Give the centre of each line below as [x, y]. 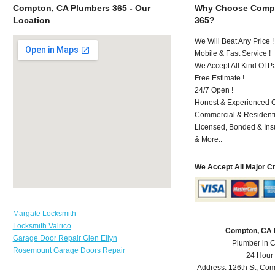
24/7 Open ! [214, 90]
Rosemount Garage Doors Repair [69, 250]
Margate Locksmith [44, 213]
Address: [213, 268]
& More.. [209, 139]
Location [31, 20]
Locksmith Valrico [42, 226]
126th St [242, 268]
